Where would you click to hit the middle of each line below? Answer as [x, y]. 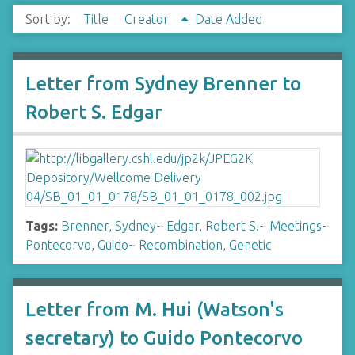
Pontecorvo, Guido [77, 245]
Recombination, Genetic [205, 245]
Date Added [229, 19]
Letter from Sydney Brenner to [163, 84]
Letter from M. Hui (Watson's [155, 309]
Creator [148, 19]
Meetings [296, 226]
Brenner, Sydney [109, 226]
